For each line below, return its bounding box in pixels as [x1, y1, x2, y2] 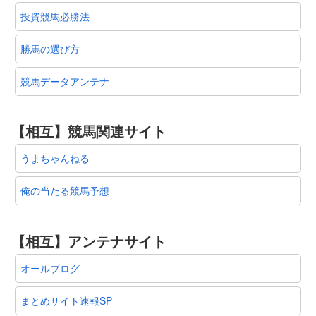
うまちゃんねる [20, 151, 90, 166]
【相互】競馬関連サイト [11, 121, 166, 142]
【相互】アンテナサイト [11, 230, 166, 251]
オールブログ [20, 260, 80, 275]
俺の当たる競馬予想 [20, 183, 109, 198]
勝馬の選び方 [20, 41, 80, 56]
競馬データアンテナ [20, 73, 109, 88]
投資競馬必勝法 [20, 8, 90, 23]
